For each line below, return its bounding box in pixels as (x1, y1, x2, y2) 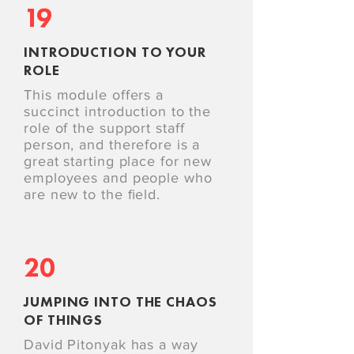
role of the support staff (24, 120, 185, 136)
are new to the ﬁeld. (24, 186, 161, 202)
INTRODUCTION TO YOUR (24, 43, 206, 61)
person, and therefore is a (24, 137, 201, 153)
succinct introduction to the (24, 104, 212, 119)
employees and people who (24, 170, 213, 186)
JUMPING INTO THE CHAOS (24, 292, 217, 311)
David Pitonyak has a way (24, 337, 198, 352)
